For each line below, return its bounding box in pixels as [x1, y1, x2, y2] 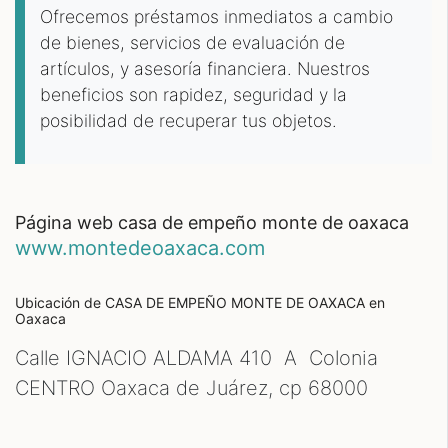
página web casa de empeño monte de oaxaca [26, 212, 409, 233]
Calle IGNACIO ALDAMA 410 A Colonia [15, 346, 378, 370]
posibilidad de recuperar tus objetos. [40, 110, 337, 131]
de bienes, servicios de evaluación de [40, 32, 345, 53]
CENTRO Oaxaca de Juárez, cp [15, 376, 308, 400]
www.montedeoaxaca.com [15, 236, 265, 260]
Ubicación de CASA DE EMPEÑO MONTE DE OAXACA [15, 294, 369, 311]
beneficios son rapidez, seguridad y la [40, 84, 347, 105]
